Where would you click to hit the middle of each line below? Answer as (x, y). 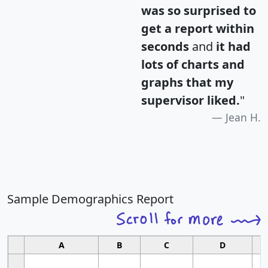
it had (233, 47)
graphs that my (187, 83)
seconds (165, 47)
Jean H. (243, 118)
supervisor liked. (191, 100)
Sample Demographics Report (90, 199)
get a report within (198, 29)
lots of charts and (193, 65)
